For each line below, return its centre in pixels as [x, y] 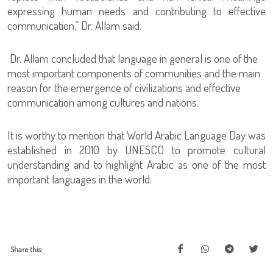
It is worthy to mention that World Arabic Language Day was [136, 135]
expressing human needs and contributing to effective [136, 11]
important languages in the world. [80, 179]
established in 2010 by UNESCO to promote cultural [136, 150]
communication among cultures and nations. [103, 102]
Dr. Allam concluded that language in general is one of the [133, 58]
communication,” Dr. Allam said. [74, 26]
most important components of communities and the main [134, 73]
